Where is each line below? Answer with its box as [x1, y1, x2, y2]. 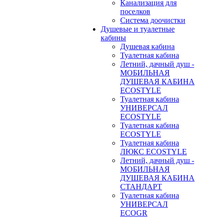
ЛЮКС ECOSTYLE [120, 147, 187, 156]
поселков [120, 7, 150, 16]
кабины [101, 34, 126, 42]
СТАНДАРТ [120, 182, 162, 191]
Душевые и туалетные [101, 25, 175, 33]
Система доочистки [120, 16, 185, 24]
